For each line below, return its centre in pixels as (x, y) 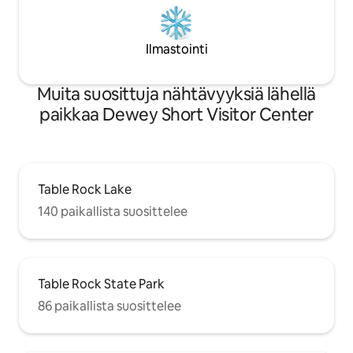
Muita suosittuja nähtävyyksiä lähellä (176, 94)
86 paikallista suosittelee (110, 306)
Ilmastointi (176, 49)
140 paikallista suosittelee (113, 211)
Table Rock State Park (101, 284)
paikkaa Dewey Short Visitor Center (176, 114)
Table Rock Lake (85, 189)
